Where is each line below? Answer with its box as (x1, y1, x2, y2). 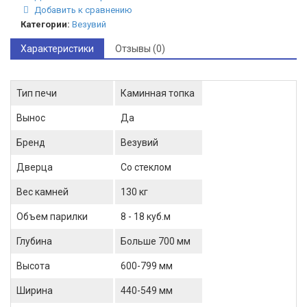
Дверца (16, 162, 53, 173)
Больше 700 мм (121, 236, 191, 247)
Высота (16, 260, 50, 272)
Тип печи (16, 88, 57, 99)
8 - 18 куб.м (121, 211, 171, 223)
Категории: (21, 19, 70, 30)
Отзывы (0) (115, 43, 165, 55)
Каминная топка (121, 88, 195, 99)
